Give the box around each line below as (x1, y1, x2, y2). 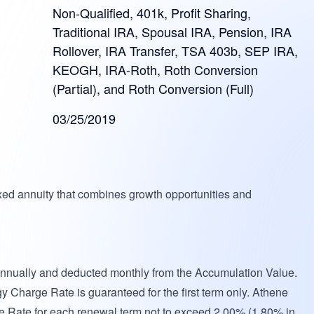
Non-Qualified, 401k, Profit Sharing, (53, 4, 252, 22)
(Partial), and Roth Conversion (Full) (53, 79, 254, 97)
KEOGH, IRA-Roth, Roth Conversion (53, 60, 259, 78)
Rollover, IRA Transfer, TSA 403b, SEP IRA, (53, 41, 299, 60)
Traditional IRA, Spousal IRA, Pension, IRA (53, 22, 292, 41)
